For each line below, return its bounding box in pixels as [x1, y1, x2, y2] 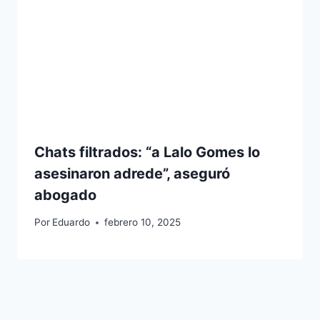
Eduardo [52, 216, 91, 229]
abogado [34, 186, 96, 204]
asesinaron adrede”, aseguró [34, 164, 230, 182]
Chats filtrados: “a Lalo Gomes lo [34, 143, 260, 161]
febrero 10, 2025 [104, 216, 181, 229]
